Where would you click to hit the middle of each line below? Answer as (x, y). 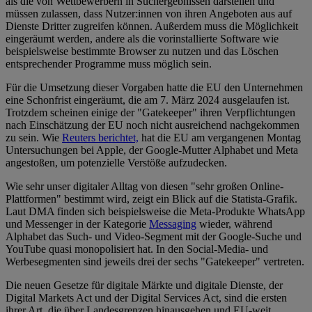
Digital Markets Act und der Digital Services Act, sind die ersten (146, 298)
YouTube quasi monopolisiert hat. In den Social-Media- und (137, 249)
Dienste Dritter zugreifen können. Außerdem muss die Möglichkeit (152, 26)
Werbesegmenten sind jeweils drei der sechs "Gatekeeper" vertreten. (155, 262)
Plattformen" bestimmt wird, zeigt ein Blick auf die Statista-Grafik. (151, 199)
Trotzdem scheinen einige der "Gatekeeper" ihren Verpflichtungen (150, 113)
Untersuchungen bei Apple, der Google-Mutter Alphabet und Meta (152, 150)
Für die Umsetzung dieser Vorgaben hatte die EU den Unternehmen (154, 88)
